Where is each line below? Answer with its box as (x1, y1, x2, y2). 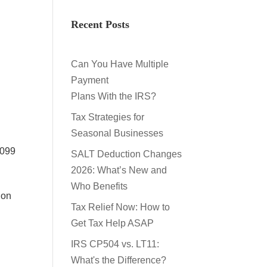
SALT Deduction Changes (71, 149, 182, 159)
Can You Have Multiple (71, 59, 169, 69)
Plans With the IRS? (71, 91, 159, 101)
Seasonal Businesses (71, 128, 166, 138)
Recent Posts (71, 18, 130, 30)
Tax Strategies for (71, 112, 145, 122)
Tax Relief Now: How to (71, 202, 170, 212)
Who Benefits (71, 181, 131, 191)
